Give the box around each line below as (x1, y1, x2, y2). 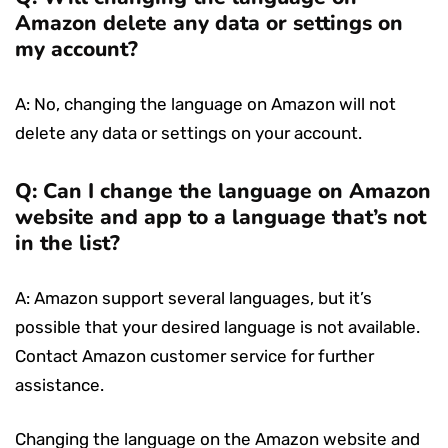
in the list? (15, 228, 120, 257)
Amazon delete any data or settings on (15, 8, 403, 37)
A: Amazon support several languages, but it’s (15, 287, 372, 308)
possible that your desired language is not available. (15, 316, 420, 337)
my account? (15, 34, 138, 63)
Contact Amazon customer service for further (15, 345, 374, 366)
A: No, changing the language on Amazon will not (15, 93, 396, 114)
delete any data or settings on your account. (15, 122, 362, 143)
